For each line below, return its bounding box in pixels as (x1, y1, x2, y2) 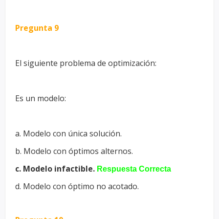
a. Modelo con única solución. (15, 128, 122, 139)
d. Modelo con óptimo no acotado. (15, 180, 139, 192)
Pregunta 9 (15, 22, 59, 33)
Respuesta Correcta (97, 164, 171, 173)
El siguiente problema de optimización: (15, 57, 156, 68)
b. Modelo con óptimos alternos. (15, 145, 133, 156)
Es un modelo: (15, 92, 66, 104)
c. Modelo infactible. (15, 163, 95, 174)
